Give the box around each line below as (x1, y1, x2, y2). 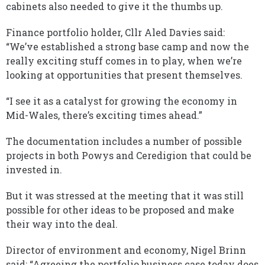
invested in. (6, 163, 62, 176)
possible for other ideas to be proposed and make (6, 203, 234, 216)
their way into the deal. (6, 218, 118, 230)
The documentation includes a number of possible (6, 135, 242, 147)
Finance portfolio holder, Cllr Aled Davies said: (6, 26, 225, 38)
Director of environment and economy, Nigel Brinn (6, 244, 246, 256)
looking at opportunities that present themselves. (6, 69, 243, 81)
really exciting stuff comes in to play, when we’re (6, 54, 242, 67)
